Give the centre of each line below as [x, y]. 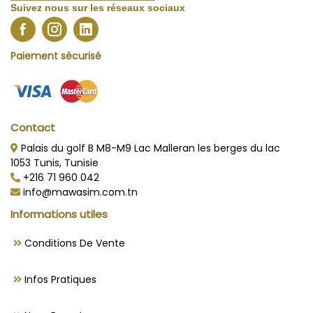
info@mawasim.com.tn [79, 192]
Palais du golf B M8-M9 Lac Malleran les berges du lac [149, 148]
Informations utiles [59, 214]
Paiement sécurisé [56, 56]
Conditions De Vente [73, 243]
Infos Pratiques [59, 279]
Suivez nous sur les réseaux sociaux [98, 7]
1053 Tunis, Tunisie [54, 162]
